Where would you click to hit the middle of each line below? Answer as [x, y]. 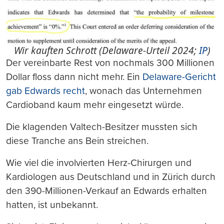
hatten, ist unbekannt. [52, 204]
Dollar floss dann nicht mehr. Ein [74, 76]
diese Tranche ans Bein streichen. [77, 140]
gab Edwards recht [45, 90]
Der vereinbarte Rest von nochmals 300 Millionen [110, 62]
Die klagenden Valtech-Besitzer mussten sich [102, 126]
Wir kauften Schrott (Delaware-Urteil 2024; [106, 50]
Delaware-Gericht [179, 76]
